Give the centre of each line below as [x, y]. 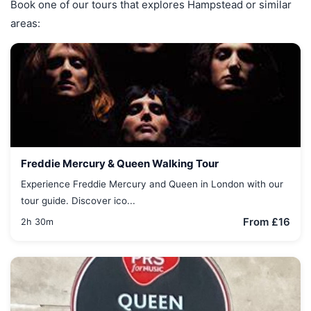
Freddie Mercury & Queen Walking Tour [120, 163]
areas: [25, 23]
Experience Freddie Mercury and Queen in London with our [152, 184]
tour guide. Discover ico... [78, 200]
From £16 [267, 222]
